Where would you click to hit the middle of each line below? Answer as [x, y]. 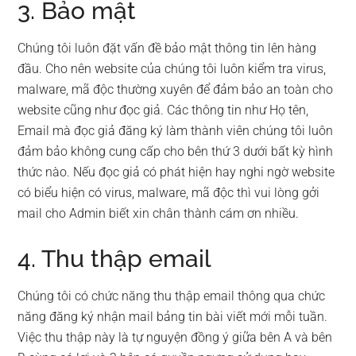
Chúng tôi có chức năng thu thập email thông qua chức [172, 296]
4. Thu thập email [115, 259]
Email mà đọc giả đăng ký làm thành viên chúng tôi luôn [176, 131]
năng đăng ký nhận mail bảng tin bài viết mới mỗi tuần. [173, 317]
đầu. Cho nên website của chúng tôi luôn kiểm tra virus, [172, 69]
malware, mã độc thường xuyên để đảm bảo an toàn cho [176, 89]
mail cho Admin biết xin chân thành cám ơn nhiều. [159, 213]
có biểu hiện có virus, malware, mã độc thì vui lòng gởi [169, 193]
